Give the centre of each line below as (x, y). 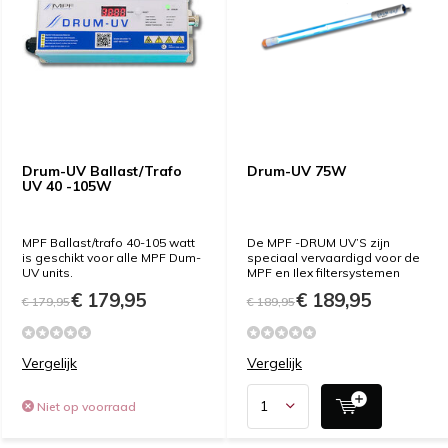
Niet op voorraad (85, 406)
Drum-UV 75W (297, 170)
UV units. (47, 272)
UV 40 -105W (67, 185)
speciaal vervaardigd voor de (333, 257)
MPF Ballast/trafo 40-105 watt (108, 242)
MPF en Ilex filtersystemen (323, 272)
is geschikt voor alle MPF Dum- (111, 257)
